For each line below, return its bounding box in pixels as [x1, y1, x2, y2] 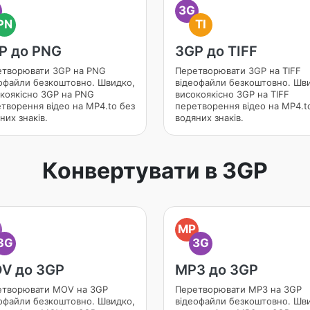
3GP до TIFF [175, 43, 257, 60]
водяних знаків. [175, 112, 244, 123]
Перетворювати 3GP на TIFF [175, 65, 301, 76]
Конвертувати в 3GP [42, 157, 268, 184]
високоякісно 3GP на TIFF [175, 89, 289, 100]
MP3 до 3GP [175, 262, 258, 278]
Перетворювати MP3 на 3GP [175, 284, 302, 295]
